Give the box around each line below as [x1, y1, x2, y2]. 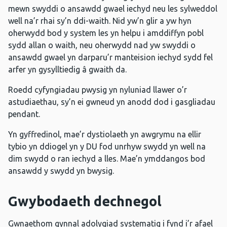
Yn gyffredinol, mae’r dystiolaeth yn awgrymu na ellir [8, 130, 201, 139]
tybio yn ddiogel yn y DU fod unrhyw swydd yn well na [8, 142, 206, 152]
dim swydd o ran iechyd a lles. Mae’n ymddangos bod [8, 154, 205, 164]
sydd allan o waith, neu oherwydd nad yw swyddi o [8, 41, 196, 50]
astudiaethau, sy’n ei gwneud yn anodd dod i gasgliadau [8, 97, 215, 107]
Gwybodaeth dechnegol [8, 194, 162, 209]
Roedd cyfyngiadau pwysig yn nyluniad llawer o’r [8, 85, 187, 95]
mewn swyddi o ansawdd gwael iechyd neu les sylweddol [8, 4, 217, 14]
